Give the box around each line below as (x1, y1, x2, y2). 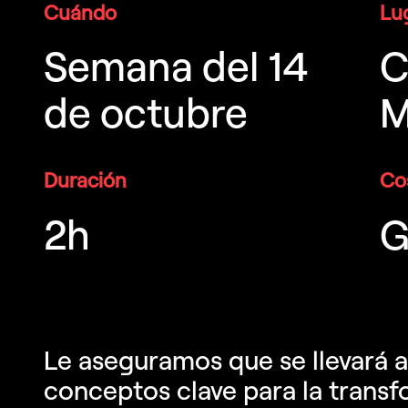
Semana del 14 (44, 40, 309, 93)
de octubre (44, 87, 248, 139)
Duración (44, 167, 127, 194)
